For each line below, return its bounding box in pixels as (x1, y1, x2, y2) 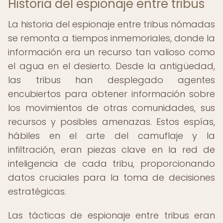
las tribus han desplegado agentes (8, 74, 215, 86)
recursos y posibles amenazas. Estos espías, (8, 115, 215, 128)
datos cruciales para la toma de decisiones (8, 171, 215, 184)
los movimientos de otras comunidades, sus (8, 102, 215, 114)
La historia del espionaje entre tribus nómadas (8, 18, 215, 30)
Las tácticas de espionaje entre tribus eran (8, 209, 215, 222)
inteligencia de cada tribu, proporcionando (8, 157, 215, 170)
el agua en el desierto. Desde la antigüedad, (8, 60, 215, 72)
